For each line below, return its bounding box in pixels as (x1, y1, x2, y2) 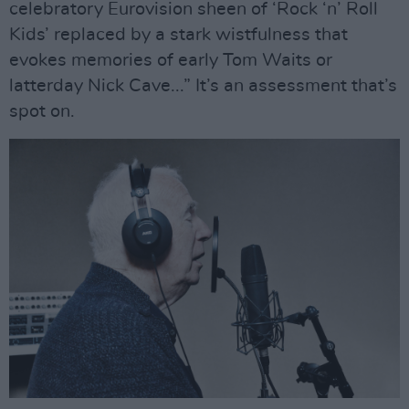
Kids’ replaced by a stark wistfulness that (9, 26, 348, 44)
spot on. (9, 102, 75, 121)
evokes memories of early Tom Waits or (9, 51, 332, 69)
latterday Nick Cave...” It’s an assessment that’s (9, 77, 397, 95)
